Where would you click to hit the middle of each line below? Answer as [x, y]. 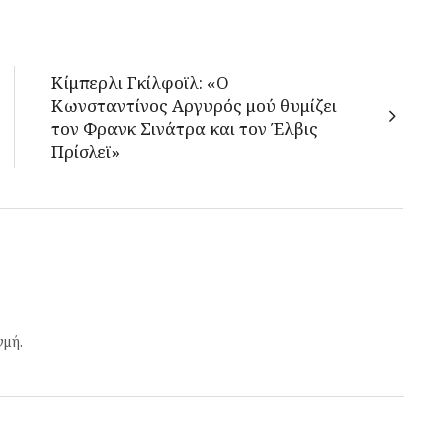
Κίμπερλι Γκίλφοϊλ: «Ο [140, 82]
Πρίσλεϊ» [85, 151]
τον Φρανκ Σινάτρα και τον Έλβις [184, 128]
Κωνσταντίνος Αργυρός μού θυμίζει [194, 105]
